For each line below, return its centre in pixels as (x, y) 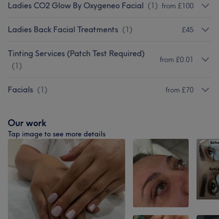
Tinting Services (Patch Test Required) (76, 53)
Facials (21, 89)
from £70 (180, 90)
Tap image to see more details (57, 134)
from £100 (178, 6)
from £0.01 (177, 60)
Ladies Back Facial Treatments (63, 29)
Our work (27, 123)
